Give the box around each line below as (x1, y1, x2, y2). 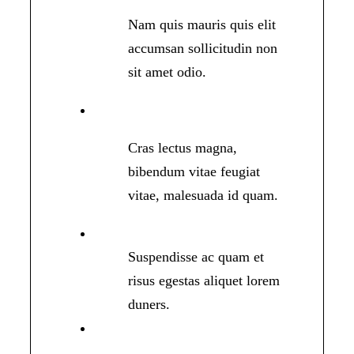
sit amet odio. (128, 64, 207, 81)
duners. (128, 296, 171, 313)
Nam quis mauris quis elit (128, 17, 277, 33)
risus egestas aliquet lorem (128, 273, 281, 289)
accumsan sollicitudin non (128, 40, 278, 57)
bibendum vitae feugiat (128, 164, 261, 180)
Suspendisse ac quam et (128, 249, 265, 265)
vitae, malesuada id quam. (128, 187, 283, 204)
